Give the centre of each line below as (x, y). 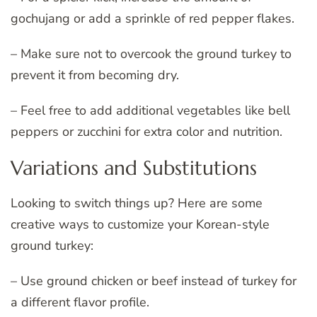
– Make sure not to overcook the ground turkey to (151, 53)
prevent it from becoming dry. (95, 75)
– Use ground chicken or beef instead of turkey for (154, 281)
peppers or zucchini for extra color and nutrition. (146, 131)
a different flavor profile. (80, 302)
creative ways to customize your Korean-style (140, 225)
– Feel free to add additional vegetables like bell (150, 110)
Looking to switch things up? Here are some (137, 203)
